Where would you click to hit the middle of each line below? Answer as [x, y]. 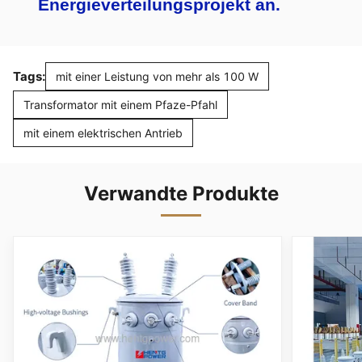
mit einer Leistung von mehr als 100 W [157, 77]
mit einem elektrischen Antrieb [103, 133]
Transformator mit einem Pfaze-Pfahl [120, 105]
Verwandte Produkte [181, 194]
